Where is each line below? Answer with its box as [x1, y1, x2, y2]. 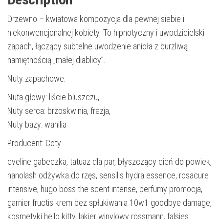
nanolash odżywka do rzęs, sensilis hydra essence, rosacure [7, 170, 209, 181]
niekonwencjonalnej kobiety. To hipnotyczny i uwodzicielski [7, 27, 204, 38]
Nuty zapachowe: [7, 73, 66, 84]
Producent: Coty [7, 138, 61, 149]
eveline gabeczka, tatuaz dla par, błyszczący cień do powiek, [7, 156, 212, 167]
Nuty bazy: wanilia [7, 119, 66, 130]
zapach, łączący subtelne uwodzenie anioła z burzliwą [7, 41, 188, 52]
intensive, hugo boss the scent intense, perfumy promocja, [7, 184, 202, 195]
